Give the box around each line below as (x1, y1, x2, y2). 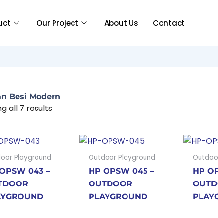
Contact (153, 18, 185, 28)
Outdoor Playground (88, 153, 155, 163)
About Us (104, 18, 138, 28)
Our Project (36, 18, 78, 28)
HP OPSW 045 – (88, 166, 154, 176)
